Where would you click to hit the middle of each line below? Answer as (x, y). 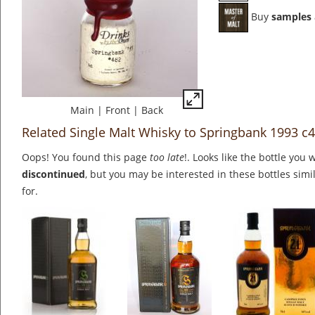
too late (167, 157)
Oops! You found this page (86, 157)
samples (291, 17)
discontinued (53, 174)
